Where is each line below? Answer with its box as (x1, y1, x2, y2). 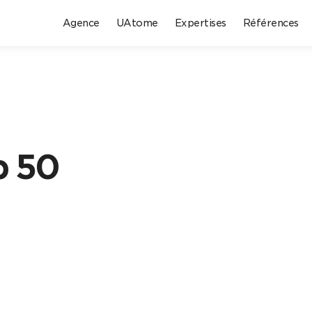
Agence (62, 17, 100, 29)
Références (242, 17, 299, 29)
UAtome (116, 17, 158, 29)
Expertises (174, 17, 226, 29)
